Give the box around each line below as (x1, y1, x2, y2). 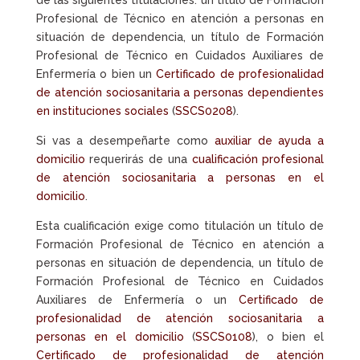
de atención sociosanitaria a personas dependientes (35, 86, 325, 100)
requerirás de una (84, 153, 192, 166)
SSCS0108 (195, 330, 253, 344)
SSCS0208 (174, 104, 233, 118)
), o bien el (252, 330, 325, 344)
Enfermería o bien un (35, 67, 157, 81)
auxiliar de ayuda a (214, 134, 325, 148)
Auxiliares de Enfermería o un (35, 293, 239, 307)
